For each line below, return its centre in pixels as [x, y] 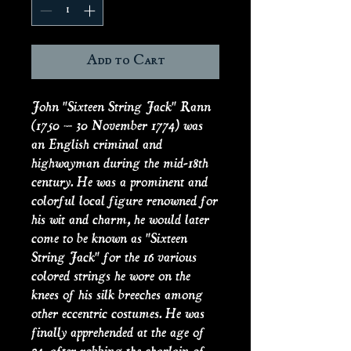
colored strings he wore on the [111, 276]
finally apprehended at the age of [118, 332]
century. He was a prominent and [119, 182]
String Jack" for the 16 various [114, 257]
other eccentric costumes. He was [118, 313]
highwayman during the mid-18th [120, 163]
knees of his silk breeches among [117, 295]
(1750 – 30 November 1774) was [117, 125]
